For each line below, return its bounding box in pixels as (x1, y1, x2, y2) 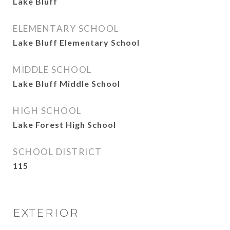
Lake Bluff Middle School (13, 79, 120, 88)
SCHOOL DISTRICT (13, 146, 102, 157)
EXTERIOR (13, 206, 79, 219)
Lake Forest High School (13, 120, 116, 129)
